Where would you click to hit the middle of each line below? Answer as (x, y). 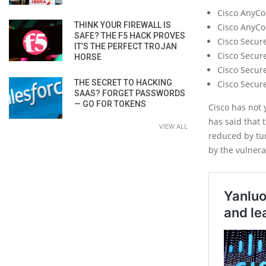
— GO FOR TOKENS (110, 104)
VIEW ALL (173, 126)
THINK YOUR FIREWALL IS (123, 25)
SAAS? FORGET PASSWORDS (130, 93)
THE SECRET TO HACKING (123, 82)
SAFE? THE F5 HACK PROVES (130, 35)
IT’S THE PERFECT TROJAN (126, 46)
